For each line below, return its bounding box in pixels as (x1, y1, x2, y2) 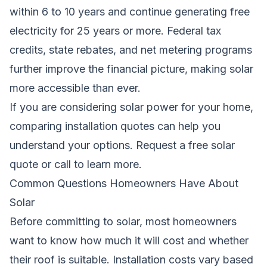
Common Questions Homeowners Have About (10, 176, 238, 190)
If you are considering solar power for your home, (10, 100, 253, 113)
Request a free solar (136, 138, 235, 151)
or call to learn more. (38, 157, 142, 170)
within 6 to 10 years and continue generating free (10, 5, 250, 18)
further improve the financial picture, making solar (10, 62, 253, 75)
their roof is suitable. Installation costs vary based (10, 253, 253, 266)
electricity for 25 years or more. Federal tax (10, 24, 221, 37)
